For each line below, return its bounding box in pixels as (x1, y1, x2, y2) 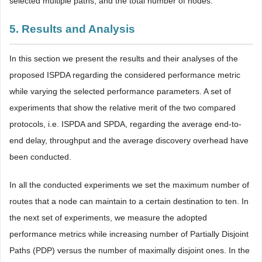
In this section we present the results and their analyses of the (9, 54, 238, 63)
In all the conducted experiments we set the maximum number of (9, 180, 249, 189)
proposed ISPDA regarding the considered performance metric (9, 70, 240, 80)
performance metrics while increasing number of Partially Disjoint (9, 229, 249, 239)
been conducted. (9, 152, 71, 161)
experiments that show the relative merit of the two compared (9, 103, 236, 112)
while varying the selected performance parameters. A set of (9, 87, 231, 96)
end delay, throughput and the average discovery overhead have (9, 136, 249, 145)
